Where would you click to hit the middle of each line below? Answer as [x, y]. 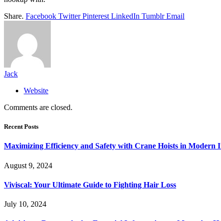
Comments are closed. [38, 107]
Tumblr [153, 16]
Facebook [41, 16]
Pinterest [96, 16]
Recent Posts [21, 127]
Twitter [69, 16]
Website [36, 90]
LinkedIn [125, 16]
